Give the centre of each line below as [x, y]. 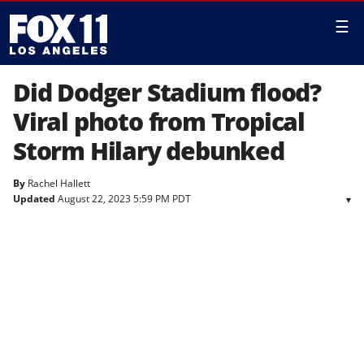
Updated [34, 199]
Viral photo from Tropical [159, 121]
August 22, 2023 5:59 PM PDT [123, 199]
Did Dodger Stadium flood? [167, 92]
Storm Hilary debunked [149, 151]
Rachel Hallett [59, 183]
